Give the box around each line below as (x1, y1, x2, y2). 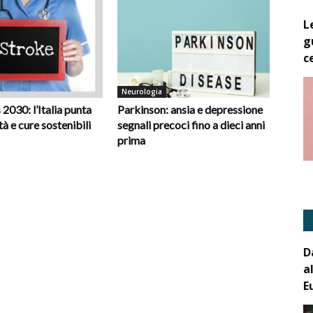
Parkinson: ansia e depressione (117, 103, 263, 117)
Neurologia (122, 87, 162, 97)
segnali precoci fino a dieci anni (117, 118, 265, 132)
